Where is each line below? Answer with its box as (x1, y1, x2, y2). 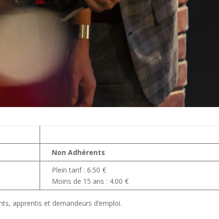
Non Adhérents (52, 148, 106, 157)
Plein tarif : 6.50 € (52, 165, 107, 175)
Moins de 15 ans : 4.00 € (52, 176, 129, 186)
